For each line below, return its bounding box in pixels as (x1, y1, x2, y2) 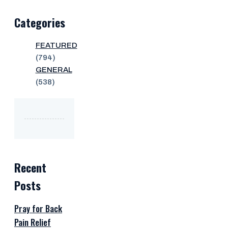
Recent (14, 159, 46, 176)
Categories (14, 14, 65, 31)
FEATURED (35, 41, 77, 50)
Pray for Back (14, 202, 62, 215)
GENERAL (35, 66, 72, 74)
